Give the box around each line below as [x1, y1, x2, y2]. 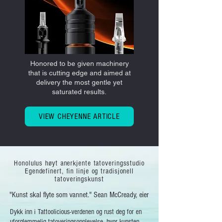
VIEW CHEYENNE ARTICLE [39, 111, 120, 121]
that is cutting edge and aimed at [28, 68, 131, 77]
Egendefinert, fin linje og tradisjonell [24, 166, 134, 175]
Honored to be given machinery [30, 59, 129, 67]
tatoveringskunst [55, 174, 104, 183]
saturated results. [52, 87, 107, 96]
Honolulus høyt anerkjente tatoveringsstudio [14, 159, 145, 167]
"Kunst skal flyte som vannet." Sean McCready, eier [9, 190, 149, 199]
